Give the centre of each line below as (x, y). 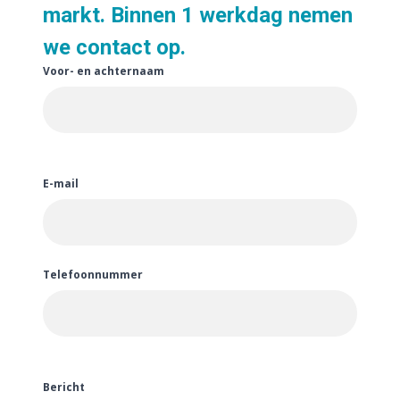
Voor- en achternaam (104, 71)
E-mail (61, 183)
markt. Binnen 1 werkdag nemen (198, 15)
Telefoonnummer (93, 275)
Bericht (64, 387)
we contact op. (114, 47)
